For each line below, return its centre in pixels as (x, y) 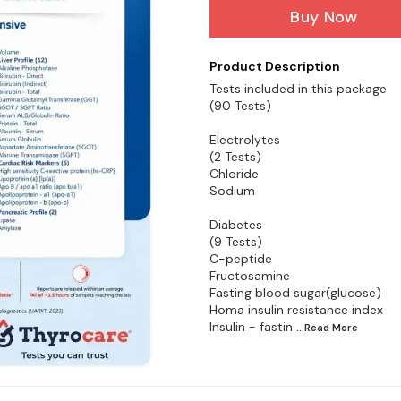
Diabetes (236, 224)
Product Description (275, 66)
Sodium (232, 190)
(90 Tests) (240, 105)
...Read (314, 327)
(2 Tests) (235, 156)
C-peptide (241, 258)
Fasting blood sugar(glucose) (295, 292)
